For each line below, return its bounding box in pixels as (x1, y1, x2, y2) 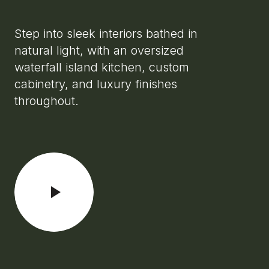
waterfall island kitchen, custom (14, 60, 189, 74)
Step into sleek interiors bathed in (14, 26, 198, 41)
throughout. (14, 94, 79, 108)
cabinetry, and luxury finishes (14, 77, 177, 91)
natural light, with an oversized (14, 43, 184, 58)
